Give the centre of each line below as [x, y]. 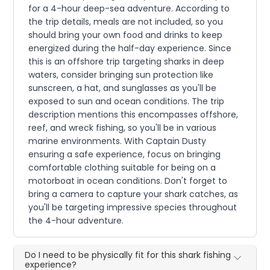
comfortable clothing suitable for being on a [122, 168]
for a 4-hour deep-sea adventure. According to [129, 9]
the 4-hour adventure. [76, 221]
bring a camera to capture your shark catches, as [133, 194]
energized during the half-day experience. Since [130, 49]
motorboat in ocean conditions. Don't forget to [128, 181]
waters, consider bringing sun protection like [121, 75]
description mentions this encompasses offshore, [133, 115]
